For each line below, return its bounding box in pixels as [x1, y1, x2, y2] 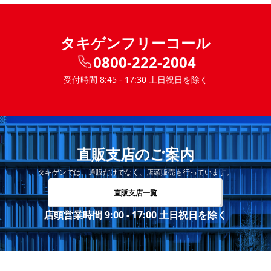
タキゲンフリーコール [60, 32, 211, 53]
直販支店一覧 [114, 187, 157, 198]
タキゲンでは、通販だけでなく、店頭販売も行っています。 [38, 166, 233, 177]
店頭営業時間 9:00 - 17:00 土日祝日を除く [44, 207, 227, 221]
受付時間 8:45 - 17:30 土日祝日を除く [63, 73, 208, 85]
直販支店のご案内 [77, 143, 194, 164]
